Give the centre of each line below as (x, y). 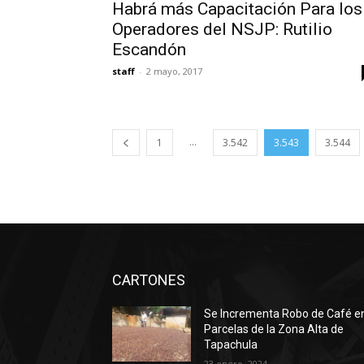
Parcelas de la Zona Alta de (274, 329)
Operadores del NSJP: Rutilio (222, 30)
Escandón (149, 50)
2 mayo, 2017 (174, 71)
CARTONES (149, 280)
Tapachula (231, 345)
